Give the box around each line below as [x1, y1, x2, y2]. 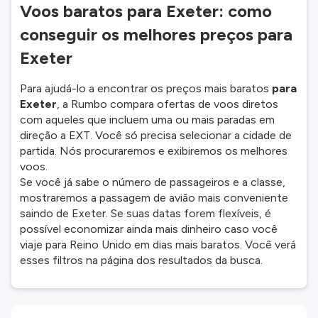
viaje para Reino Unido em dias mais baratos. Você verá [20, 238, 296, 251]
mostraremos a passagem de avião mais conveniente [20, 191, 288, 204]
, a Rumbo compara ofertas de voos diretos [57, 97, 278, 111]
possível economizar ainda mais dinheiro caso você [20, 222, 278, 236]
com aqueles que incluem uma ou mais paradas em [20, 113, 275, 126]
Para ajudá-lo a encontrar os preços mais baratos [20, 82, 272, 95]
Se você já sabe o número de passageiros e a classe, [20, 175, 285, 189]
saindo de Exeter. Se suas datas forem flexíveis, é [20, 207, 271, 220]
